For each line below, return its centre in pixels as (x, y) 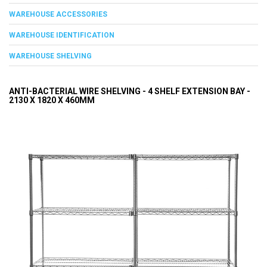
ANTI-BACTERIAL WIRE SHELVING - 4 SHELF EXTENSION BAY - (130, 91)
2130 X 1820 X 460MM (52, 100)
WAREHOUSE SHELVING (50, 56)
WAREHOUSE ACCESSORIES (58, 14)
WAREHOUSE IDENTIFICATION (62, 35)
